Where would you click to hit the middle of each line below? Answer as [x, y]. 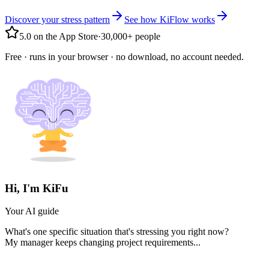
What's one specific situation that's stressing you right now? [117, 232]
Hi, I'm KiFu [37, 188]
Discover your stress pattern [57, 19]
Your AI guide [32, 211]
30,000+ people [131, 36]
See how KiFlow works [170, 19]
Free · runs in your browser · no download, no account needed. [124, 56]
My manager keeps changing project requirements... [103, 243]
